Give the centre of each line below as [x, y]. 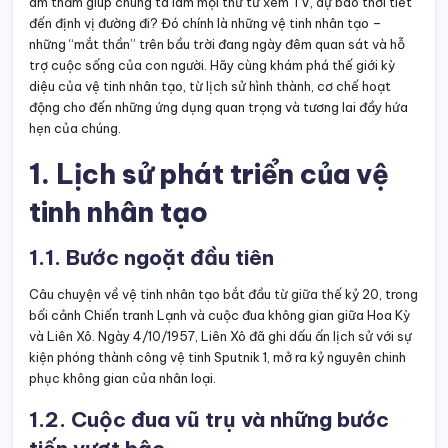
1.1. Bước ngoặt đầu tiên [151, 258]
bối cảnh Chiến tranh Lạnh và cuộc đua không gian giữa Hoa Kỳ [219, 315]
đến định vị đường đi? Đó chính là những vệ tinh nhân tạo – [205, 23]
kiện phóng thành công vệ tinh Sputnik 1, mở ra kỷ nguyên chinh [217, 357]
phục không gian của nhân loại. [122, 378]
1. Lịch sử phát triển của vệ [209, 174]
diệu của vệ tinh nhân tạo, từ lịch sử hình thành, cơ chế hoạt [210, 86]
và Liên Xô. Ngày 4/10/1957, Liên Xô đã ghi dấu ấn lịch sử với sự [220, 336]
